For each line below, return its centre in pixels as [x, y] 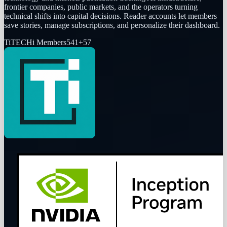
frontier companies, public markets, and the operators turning [101, 7]
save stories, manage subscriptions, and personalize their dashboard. [112, 25]
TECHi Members [39, 43]
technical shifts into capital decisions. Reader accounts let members [110, 16]
